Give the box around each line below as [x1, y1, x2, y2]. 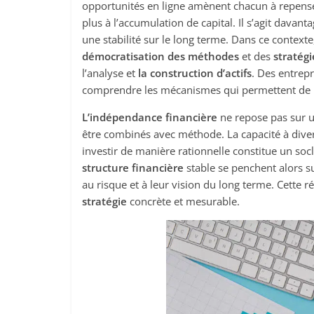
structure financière [82, 161, 184, 175]
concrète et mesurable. [127, 194, 240, 208]
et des [239, 49, 273, 63]
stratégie [82, 194, 127, 208]
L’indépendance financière [82, 110, 217, 124]
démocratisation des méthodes [82, 49, 239, 63]
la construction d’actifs [138, 66, 252, 80]
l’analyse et [82, 66, 138, 80]
